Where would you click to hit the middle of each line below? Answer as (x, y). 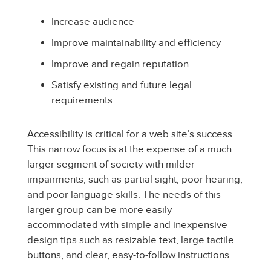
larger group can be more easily (100, 210)
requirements (82, 100)
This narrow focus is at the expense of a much (129, 149)
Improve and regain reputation (120, 64)
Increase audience (93, 21)
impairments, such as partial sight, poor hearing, (135, 179)
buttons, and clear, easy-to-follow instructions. (129, 255)
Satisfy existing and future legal (122, 85)
